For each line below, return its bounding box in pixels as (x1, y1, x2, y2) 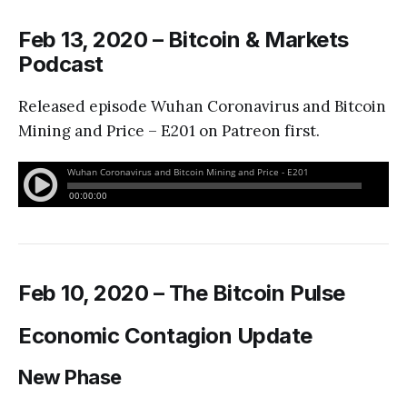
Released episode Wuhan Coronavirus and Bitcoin (18, 95, 386, 116)
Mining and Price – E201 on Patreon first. (18, 120, 320, 141)
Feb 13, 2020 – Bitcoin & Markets (18, 25, 349, 53)
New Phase (18, 364, 123, 389)
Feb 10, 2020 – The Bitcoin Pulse (18, 279, 345, 306)
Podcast (18, 50, 104, 77)
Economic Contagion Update (18, 322, 313, 349)
